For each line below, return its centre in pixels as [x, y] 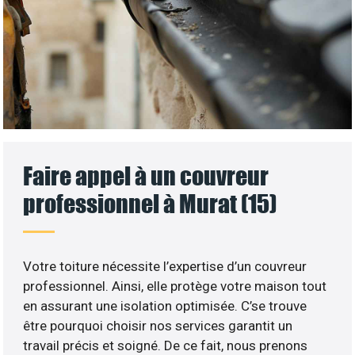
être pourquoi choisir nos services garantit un [158, 326]
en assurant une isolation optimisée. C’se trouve [165, 306]
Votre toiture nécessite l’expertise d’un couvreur [165, 267]
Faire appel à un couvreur [146, 176]
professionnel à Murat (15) [150, 204]
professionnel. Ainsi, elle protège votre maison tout [175, 286]
